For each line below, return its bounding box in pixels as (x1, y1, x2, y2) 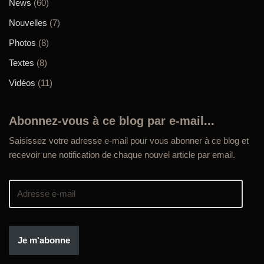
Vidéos (9, 77, 35, 88)
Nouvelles (9, 17, 47, 28)
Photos (9, 37, 36, 48)
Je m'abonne (18, 235, 70, 245)
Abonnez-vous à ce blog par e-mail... (9, 114, 214, 127)
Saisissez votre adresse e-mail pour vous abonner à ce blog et (9, 135, 249, 146)
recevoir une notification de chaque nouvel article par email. (9, 149, 235, 160)
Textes (9, 57, 34, 68)
